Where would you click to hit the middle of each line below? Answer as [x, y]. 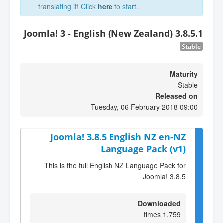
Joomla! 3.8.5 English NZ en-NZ [118, 137]
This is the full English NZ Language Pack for [115, 165]
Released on [176, 96]
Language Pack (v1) [143, 149]
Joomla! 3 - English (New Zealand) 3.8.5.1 [113, 33]
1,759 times [172, 214]
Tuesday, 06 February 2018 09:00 [144, 107]
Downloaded [159, 203]
